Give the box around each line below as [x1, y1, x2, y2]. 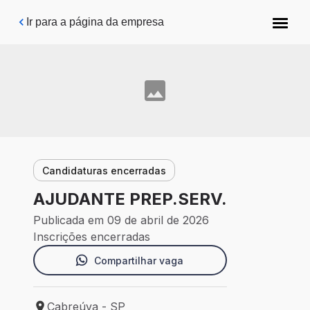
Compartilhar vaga [93, 254, 183, 266]
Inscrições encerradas [33, 230, 150, 244]
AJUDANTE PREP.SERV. [33, 189, 227, 210]
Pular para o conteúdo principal [21, 11, 175, 23]
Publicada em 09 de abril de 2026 [33, 213, 209, 228]
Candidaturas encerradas [42, 164, 166, 176]
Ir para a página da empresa [26, 16, 164, 28]
